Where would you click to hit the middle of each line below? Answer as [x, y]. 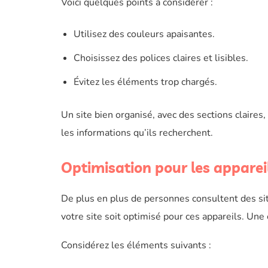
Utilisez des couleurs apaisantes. [144, 34]
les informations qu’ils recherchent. [137, 133]
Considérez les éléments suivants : [136, 245]
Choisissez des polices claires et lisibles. [161, 58]
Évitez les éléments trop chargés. [145, 82]
